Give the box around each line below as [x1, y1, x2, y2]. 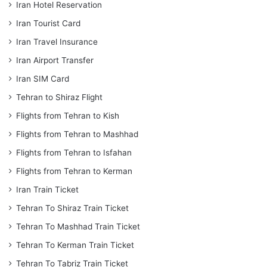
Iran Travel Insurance [16, 37, 98, 47]
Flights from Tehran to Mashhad [16, 129, 138, 139]
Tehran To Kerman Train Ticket [16, 240, 134, 250]
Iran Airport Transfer [16, 55, 94, 66]
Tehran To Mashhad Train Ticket [16, 222, 140, 232]
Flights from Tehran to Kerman [16, 166, 132, 176]
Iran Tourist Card [16, 18, 80, 29]
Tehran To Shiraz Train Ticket [16, 203, 129, 213]
